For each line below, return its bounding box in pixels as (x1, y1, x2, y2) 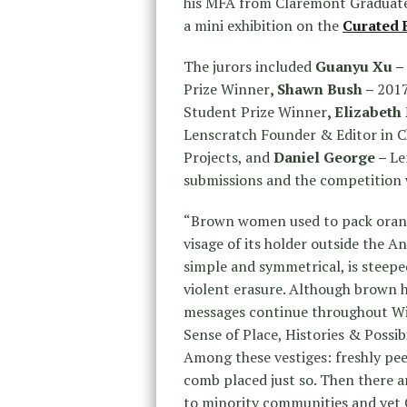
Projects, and (184, 146, 270, 167)
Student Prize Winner (184, 101, 327, 122)
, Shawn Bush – (270, 78, 377, 99)
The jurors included (184, 55, 315, 76)
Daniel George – (270, 146, 390, 167)
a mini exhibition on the (184, 15, 342, 35)
